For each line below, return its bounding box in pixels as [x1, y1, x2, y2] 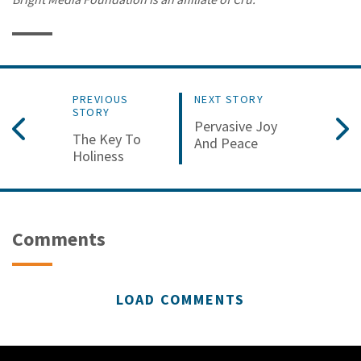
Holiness [72, 147, 124, 166]
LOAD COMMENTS [115, 290, 246, 309]
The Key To [72, 130, 141, 149]
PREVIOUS [72, 92, 129, 107]
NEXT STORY [194, 92, 263, 107]
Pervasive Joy [194, 117, 277, 136]
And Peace [194, 134, 258, 153]
